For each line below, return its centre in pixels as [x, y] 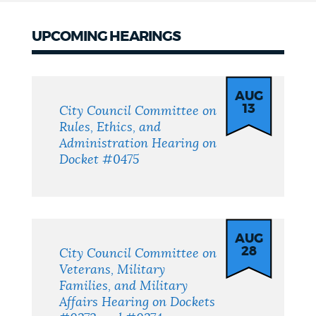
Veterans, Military [113, 271]
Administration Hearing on [138, 144]
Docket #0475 [99, 160]
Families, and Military [124, 287]
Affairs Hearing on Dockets [138, 303]
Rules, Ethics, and [110, 128]
